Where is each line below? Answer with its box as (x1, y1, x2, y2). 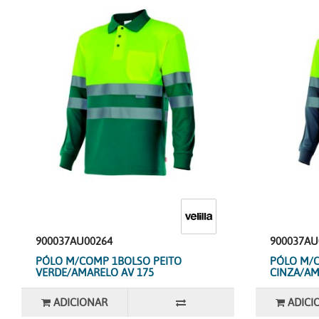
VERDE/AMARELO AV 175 (36, 265, 154, 281)
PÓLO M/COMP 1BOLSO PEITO (36, 253, 182, 269)
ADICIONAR (53, 295, 108, 310)
